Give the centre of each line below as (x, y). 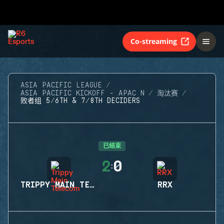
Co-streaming (154, 41)
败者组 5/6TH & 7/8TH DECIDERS (80, 101)
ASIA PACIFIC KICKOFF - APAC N (82, 93)
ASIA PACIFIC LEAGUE (61, 85)
